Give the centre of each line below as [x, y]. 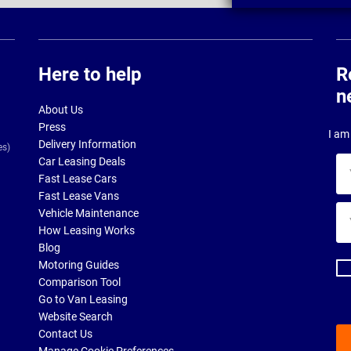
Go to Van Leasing [83, 300]
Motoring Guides [79, 265]
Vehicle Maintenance [89, 213]
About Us [61, 110]
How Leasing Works [87, 231]
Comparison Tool [80, 282]
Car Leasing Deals [82, 162]
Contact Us [65, 334]
